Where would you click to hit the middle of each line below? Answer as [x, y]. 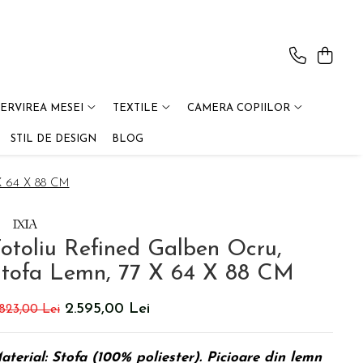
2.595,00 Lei [107, 309]
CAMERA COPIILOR [238, 108]
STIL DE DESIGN [53, 139]
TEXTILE [135, 108]
